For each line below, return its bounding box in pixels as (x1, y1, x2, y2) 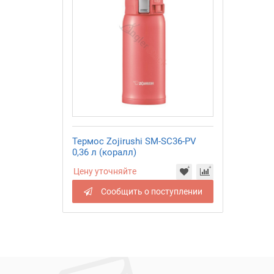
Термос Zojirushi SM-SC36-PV (72, 135, 196, 147)
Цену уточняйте (73, 166, 136, 176)
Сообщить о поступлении (100, 186, 202, 196)
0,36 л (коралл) (72, 146, 136, 158)
